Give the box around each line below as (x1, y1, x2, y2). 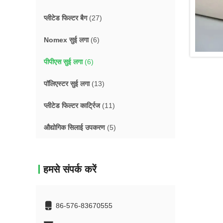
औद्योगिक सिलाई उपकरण (44, 123, 105, 131)
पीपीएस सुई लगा (44, 58, 83, 66)
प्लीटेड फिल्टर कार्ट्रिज (44, 102, 100, 110)
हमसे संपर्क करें (43, 164, 97, 175)
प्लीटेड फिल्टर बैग (44, 14, 87, 22)
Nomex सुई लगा (44, 36, 89, 44)
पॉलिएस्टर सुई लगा (44, 80, 90, 88)
